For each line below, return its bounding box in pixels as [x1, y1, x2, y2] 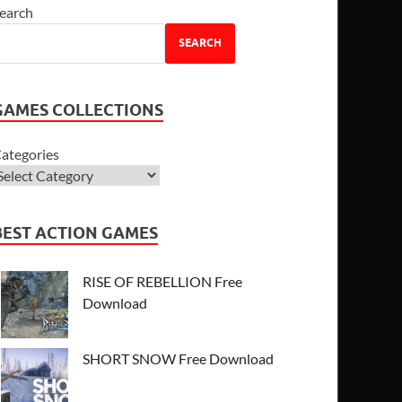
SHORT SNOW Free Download [83, 349, 275, 367]
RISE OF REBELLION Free [83, 272, 243, 290]
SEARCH [179, 36, 223, 50]
